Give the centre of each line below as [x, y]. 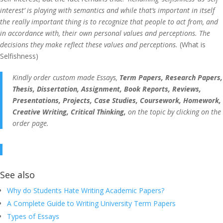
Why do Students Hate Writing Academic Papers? [86, 190]
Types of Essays [33, 216]
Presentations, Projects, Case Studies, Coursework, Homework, [117, 100]
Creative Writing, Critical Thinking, [70, 112]
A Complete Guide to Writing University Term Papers [91, 203]
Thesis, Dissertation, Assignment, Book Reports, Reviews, [107, 89]
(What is [193, 45]
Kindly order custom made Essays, [65, 77]
